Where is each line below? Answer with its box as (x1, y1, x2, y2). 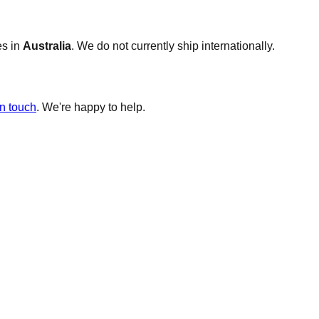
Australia (23, 40, 71, 53)
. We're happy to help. (36, 101, 145, 113)
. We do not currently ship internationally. (71, 40, 275, 53)
